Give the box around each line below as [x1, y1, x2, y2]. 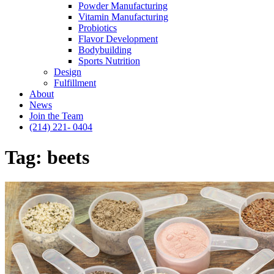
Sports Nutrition [78, 56, 140, 67]
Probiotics [78, 23, 117, 34]
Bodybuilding [78, 45, 131, 56]
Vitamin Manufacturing [78, 12, 168, 23]
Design [54, 67, 81, 78]
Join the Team [29, 111, 83, 122]
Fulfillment [54, 78, 96, 89]
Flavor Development [78, 34, 158, 45]
